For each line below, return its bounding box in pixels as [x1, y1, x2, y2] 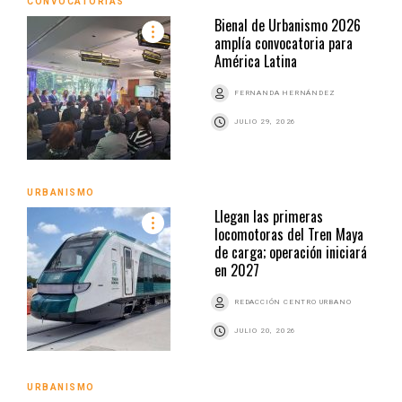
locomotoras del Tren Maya [214, 223, 363, 245]
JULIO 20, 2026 [234, 326, 297, 335]
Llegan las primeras [214, 205, 323, 227]
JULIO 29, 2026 [234, 117, 297, 126]
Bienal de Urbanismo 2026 [214, 13, 361, 36]
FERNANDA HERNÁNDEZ [234, 88, 336, 97]
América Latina [214, 49, 297, 72]
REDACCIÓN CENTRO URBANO [234, 297, 352, 306]
